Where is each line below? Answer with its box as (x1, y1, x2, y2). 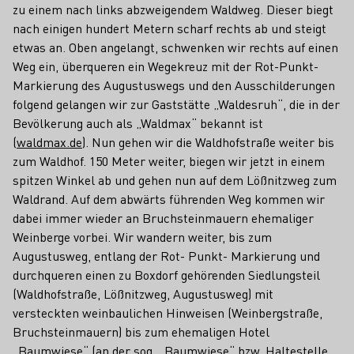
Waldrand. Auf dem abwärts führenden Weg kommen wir (13, 190, 325, 207)
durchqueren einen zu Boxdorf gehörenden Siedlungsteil (13, 266, 320, 283)
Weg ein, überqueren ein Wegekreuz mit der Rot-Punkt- (13, 58, 318, 74)
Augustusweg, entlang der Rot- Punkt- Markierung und (13, 247, 320, 264)
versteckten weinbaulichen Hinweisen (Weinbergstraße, (13, 304, 322, 321)
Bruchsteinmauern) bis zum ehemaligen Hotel (13, 323, 269, 340)
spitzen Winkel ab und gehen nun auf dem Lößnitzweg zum (13, 171, 337, 188)
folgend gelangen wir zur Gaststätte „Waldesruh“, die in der (13, 96, 340, 112)
